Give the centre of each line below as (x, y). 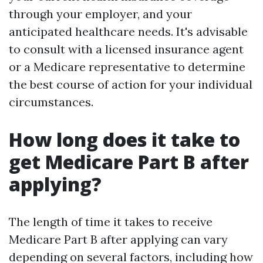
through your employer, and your (100, 14)
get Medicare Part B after (129, 162)
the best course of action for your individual (131, 84)
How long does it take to (124, 139)
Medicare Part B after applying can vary (118, 239)
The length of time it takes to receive (111, 222)
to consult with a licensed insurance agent (126, 49)
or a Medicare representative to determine (127, 67)
